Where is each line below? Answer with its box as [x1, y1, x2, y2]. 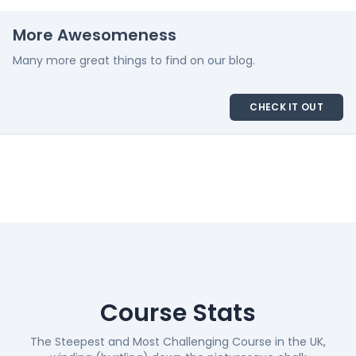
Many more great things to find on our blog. [13, 52, 255, 68]
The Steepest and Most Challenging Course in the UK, [30, 334, 326, 350]
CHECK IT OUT [250, 100, 323, 114]
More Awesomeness [13, 24, 176, 46]
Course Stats [100, 296, 256, 330]
